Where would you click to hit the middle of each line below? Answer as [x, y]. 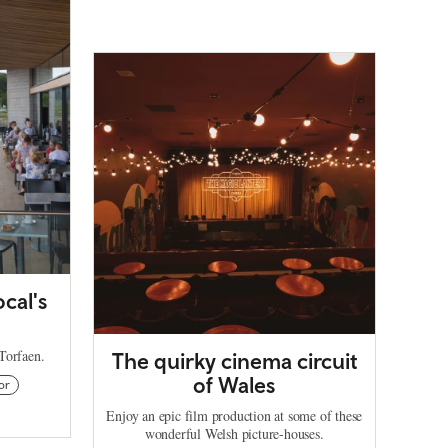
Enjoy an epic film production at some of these [234, 416]
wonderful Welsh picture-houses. [234, 434]
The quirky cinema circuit [234, 361]
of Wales [234, 385]
